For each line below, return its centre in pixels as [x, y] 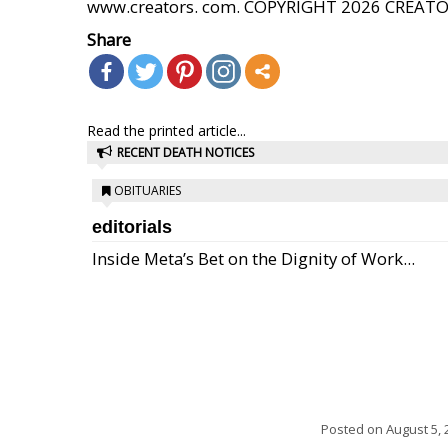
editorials [132, 227]
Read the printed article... [166, 130]
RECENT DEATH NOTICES [185, 152]
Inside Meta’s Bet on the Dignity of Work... [253, 258]
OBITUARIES [147, 190]
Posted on [353, 429]
